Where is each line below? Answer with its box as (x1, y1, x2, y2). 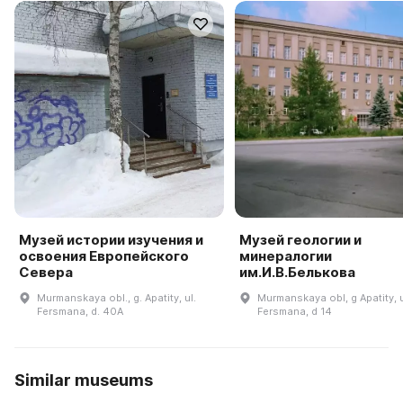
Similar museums (14, 370, 153, 390)
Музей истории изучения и (19, 230, 203, 248)
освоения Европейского (19, 246, 189, 264)
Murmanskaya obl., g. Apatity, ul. (37, 291, 196, 304)
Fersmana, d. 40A (37, 304, 123, 318)
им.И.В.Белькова (238, 263, 355, 281)
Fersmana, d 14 (256, 304, 332, 318)
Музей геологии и (238, 230, 362, 248)
